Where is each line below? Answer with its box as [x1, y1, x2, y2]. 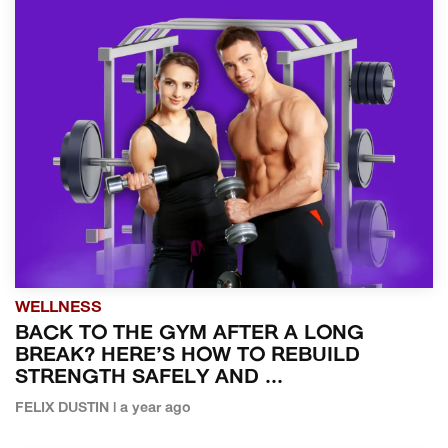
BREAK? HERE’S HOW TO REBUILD [15, 346, 360, 367]
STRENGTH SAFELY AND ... [15, 368, 283, 389]
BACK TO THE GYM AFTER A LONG [15, 324, 364, 345]
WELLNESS [15, 300, 102, 317]
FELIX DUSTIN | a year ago [15, 401, 191, 417]
